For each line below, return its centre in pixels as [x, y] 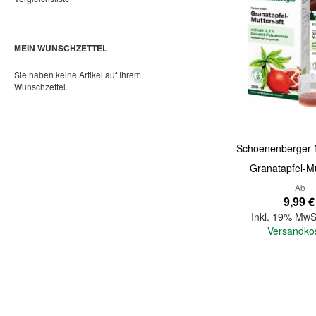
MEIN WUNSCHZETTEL [61, 48]
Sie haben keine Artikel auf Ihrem [78, 74]
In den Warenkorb [220, 288]
